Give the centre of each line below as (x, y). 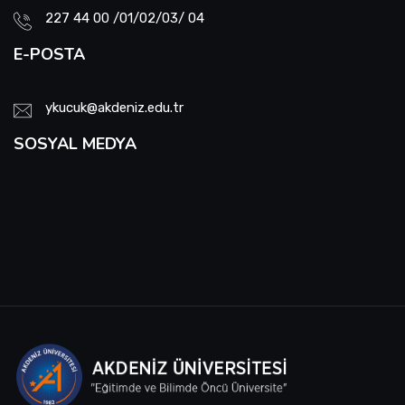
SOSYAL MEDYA (75, 144)
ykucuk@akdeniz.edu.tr (114, 108)
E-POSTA (49, 54)
